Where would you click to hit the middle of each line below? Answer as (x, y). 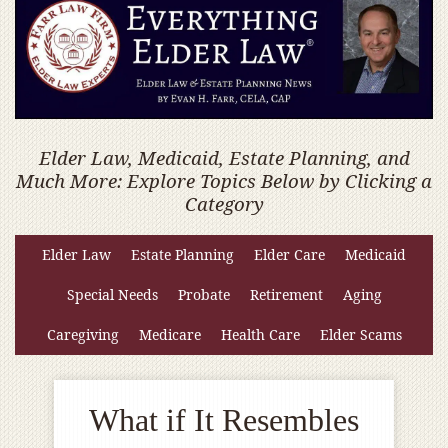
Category (224, 204)
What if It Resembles (224, 420)
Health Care (260, 335)
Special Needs (112, 295)
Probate (203, 295)
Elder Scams (360, 335)
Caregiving (82, 335)
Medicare (169, 335)
